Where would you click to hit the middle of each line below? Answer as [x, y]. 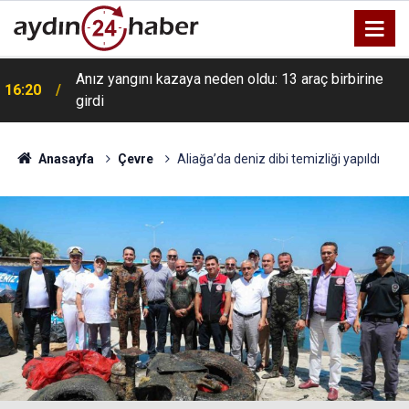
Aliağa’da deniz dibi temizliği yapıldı [278, 159]
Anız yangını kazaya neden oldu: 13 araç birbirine [230, 79]
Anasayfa [64, 159]
